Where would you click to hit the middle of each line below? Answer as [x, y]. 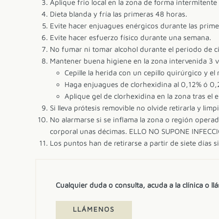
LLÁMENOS [94, 209]
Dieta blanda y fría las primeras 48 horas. [119, 14]
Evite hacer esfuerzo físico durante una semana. [131, 37]
